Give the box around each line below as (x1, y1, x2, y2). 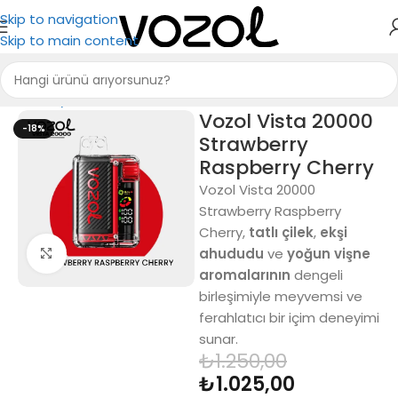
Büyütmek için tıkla (66, 245, 187, 263)
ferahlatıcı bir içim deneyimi (198, 308, 379, 327)
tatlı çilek (248, 223, 314, 242)
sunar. (198, 330, 238, 348)
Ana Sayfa (13, 90, 81, 108)
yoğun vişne (286, 244, 370, 263)
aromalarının (198, 266, 291, 284)
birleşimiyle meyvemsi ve (198, 287, 362, 306)
